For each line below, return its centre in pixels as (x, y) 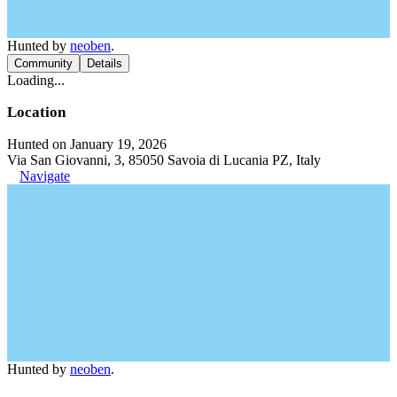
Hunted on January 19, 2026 (87, 144)
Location (36, 112)
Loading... (36, 80)
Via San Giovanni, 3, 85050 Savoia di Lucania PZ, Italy (164, 160)
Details (105, 63)
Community (43, 63)
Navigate (45, 176)
